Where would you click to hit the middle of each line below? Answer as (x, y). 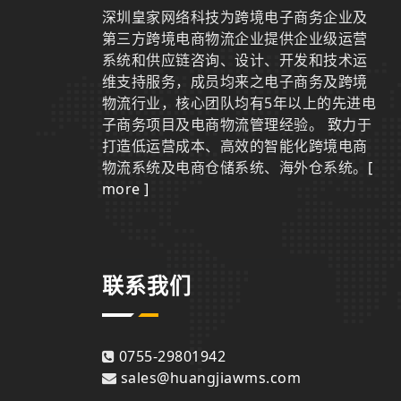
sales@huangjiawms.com (211, 378)
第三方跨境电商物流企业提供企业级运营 (235, 39)
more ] (126, 189)
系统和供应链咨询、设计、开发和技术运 (235, 60)
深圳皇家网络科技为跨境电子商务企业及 (235, 17)
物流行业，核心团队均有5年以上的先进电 (239, 103)
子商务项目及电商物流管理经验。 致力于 (237, 125)
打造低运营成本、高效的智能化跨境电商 (235, 146)
